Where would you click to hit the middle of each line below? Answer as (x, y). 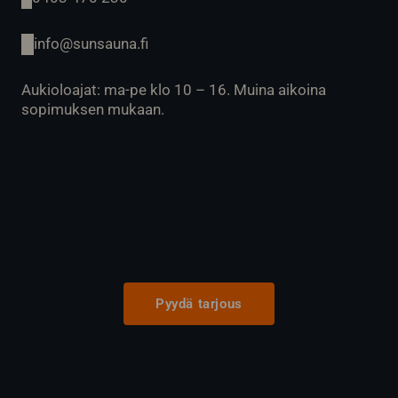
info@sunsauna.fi (91, 43)
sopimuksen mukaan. (93, 109)
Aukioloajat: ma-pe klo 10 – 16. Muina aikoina (174, 89)
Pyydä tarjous (199, 304)
